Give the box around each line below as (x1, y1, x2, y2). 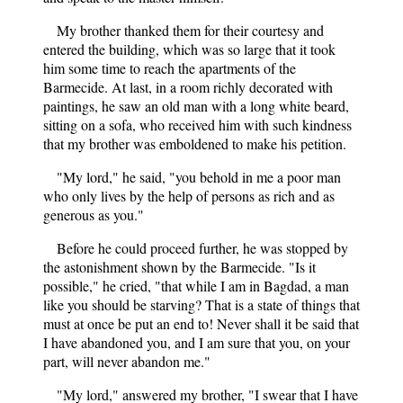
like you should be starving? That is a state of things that (43, 294, 360, 314)
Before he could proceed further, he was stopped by (57, 237, 348, 257)
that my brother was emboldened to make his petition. (43, 133, 346, 153)
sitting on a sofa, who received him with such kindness (43, 114, 352, 134)
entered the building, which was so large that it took (43, 39, 336, 58)
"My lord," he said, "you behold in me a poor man (57, 166, 341, 186)
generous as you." (43, 204, 144, 224)
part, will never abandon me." (43, 351, 210, 371)
